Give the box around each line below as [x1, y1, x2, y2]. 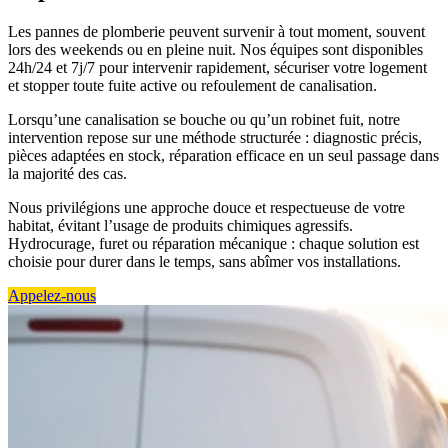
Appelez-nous [8, 286, 96, 304]
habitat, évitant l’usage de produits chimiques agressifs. [8, 216, 353, 234]
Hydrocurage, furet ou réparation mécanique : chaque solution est [8, 234, 419, 252]
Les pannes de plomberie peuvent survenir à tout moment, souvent [8, 22, 425, 40]
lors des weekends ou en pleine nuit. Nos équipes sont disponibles [8, 40, 423, 58]
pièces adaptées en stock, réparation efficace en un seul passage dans [8, 146, 439, 164]
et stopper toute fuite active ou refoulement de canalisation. [8, 76, 377, 94]
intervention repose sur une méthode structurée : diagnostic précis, [8, 128, 422, 146]
